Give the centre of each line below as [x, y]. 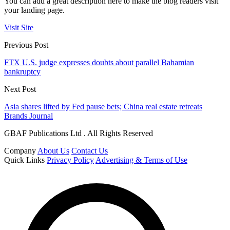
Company [20, 151]
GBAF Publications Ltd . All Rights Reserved [79, 133]
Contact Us [90, 151]
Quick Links [24, 160]
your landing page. [34, 10]
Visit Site [19, 28]
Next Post [20, 89]
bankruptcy [22, 72]
